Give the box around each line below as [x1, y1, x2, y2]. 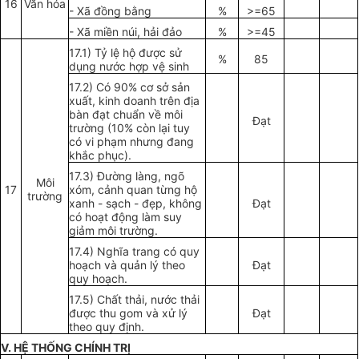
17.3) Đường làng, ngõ [69, 169, 185, 184]
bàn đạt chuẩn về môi [69, 107, 184, 122]
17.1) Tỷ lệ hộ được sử [69, 46, 183, 60]
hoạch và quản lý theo [69, 258, 186, 272]
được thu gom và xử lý [69, 306, 188, 321]
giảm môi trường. [69, 224, 159, 238]
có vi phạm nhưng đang [69, 135, 195, 149]
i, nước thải [142, 292, 200, 307]
